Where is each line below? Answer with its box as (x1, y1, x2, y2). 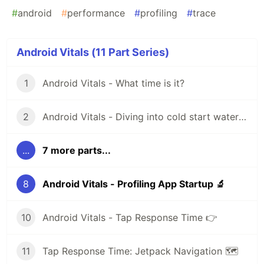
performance (67, 7, 125, 19)
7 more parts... (42, 144, 111, 157)
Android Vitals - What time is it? (42, 77, 184, 90)
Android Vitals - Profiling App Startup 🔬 (42, 178, 225, 190)
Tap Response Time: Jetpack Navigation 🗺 (42, 245, 238, 258)
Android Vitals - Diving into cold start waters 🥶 (239, 111, 246, 123)
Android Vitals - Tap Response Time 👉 (42, 212, 217, 224)
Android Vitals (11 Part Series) (16, 46, 169, 59)
